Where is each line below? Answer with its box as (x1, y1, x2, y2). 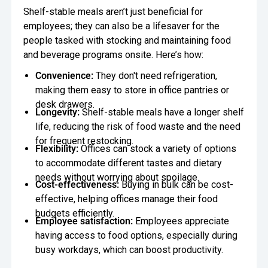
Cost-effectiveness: (35, 179, 119, 191)
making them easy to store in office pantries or (35, 84, 229, 96)
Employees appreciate (132, 215, 229, 227)
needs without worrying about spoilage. (35, 171, 199, 183)
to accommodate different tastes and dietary (35, 157, 222, 169)
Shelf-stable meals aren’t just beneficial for (23, 6, 203, 18)
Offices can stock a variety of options (80, 142, 236, 154)
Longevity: (35, 106, 80, 118)
